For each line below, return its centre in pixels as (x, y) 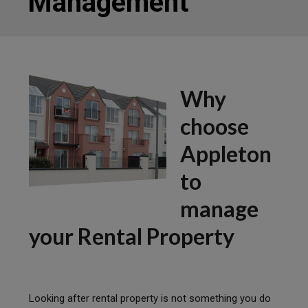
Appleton (226, 153)
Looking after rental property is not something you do (150, 298)
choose (215, 126)
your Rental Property (132, 236)
